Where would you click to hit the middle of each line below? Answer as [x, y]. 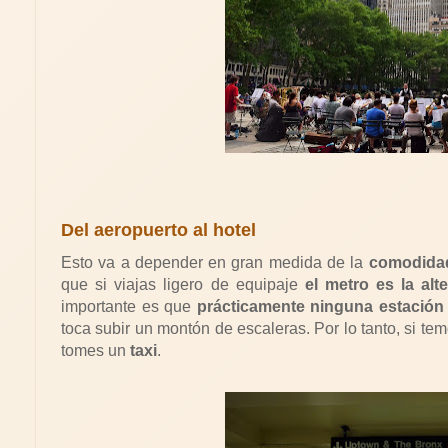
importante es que [129, 306]
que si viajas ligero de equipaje [183, 284]
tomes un [95, 350]
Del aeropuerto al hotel [158, 229]
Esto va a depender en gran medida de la [215, 262]
